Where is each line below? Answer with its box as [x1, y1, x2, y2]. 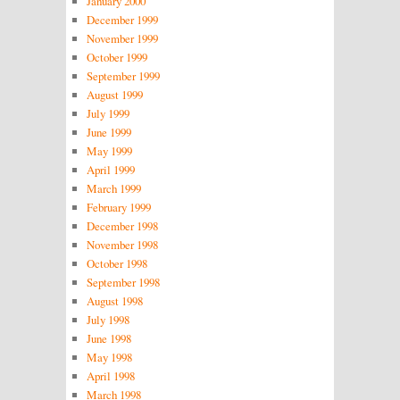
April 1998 [86, 368, 135, 385]
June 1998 [86, 330, 131, 347]
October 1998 [86, 255, 147, 272]
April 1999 [86, 162, 135, 179]
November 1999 [86, 30, 158, 47]
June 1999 [86, 124, 131, 141]
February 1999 [86, 199, 151, 216]
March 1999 [86, 180, 141, 197]
